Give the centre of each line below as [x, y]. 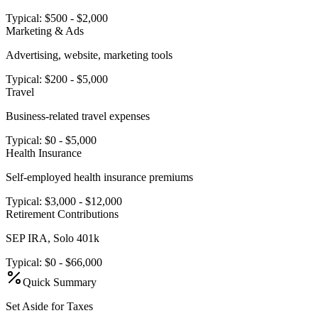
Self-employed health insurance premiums [99, 177]
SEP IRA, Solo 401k [53, 238]
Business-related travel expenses [78, 116]
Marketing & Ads [45, 31]
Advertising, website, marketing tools [89, 55]
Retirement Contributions [62, 214]
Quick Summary [60, 282]
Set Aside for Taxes [49, 306]
